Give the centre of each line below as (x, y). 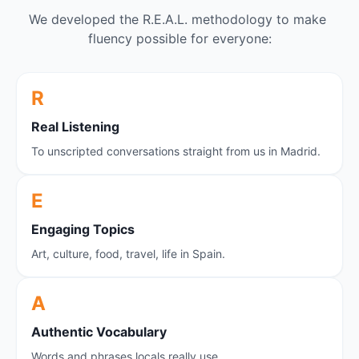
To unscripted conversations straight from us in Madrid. (176, 151)
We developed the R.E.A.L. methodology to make (177, 20)
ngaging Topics (87, 230)
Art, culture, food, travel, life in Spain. (128, 254)
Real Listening (75, 127)
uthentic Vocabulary (104, 332)
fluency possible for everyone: (179, 39)
